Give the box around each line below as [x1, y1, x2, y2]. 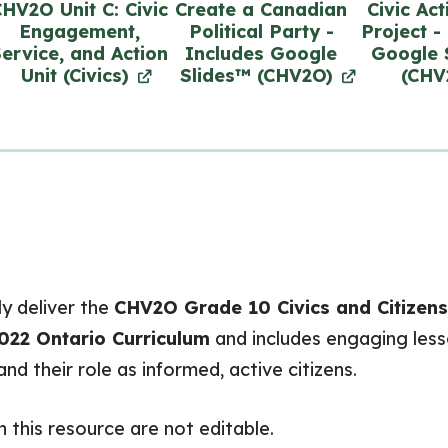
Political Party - [188, 20, 334, 43]
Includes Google [185, 42, 337, 65]
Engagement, [18, 20, 140, 43]
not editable [164, 417, 270, 440]
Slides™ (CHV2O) [180, 64, 333, 87]
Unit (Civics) [20, 64, 129, 87]
